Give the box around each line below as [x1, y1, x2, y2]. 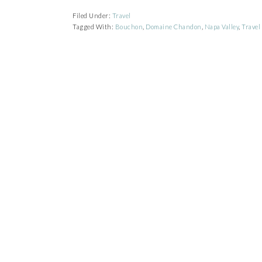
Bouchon [115, 23, 143, 30]
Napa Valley [204, 23, 239, 30]
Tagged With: [73, 23, 115, 30]
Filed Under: [73, 12, 112, 19]
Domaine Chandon [146, 23, 202, 30]
